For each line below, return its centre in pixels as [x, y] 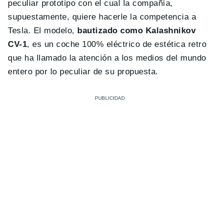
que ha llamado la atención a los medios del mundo [107, 58]
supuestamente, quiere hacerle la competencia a [102, 17]
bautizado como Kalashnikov [137, 30]
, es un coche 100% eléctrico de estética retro [117, 44]
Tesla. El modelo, [43, 30]
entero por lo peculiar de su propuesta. [83, 71]
